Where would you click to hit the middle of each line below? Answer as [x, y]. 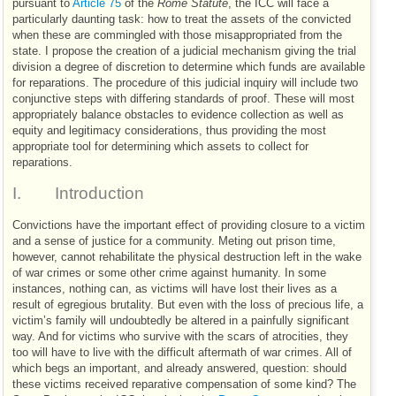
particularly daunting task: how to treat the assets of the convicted [182, 20]
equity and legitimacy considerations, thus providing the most [169, 131]
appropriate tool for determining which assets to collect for [160, 147]
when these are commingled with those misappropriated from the [177, 36]
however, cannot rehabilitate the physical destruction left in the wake [187, 257]
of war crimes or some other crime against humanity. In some [169, 273]
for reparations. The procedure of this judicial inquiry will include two [185, 84]
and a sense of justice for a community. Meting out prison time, [174, 241]
